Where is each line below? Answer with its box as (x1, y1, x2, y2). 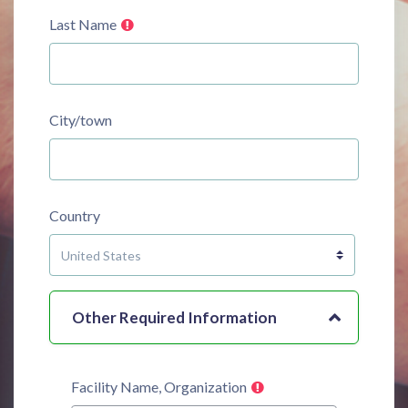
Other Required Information (72, 308, 277, 328)
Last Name (49, 15, 117, 34)
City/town (49, 111, 112, 129)
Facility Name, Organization (71, 378, 247, 396)
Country (49, 207, 100, 225)
